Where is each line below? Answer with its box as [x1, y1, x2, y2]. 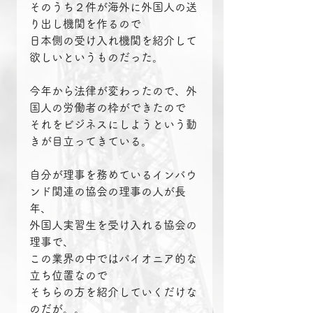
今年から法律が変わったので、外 [29, 85, 197, 97]
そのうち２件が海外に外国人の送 [29, 1, 197, 13]
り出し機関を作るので [29, 18, 141, 30]
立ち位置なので [29, 270, 108, 282]
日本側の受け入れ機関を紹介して [29, 35, 197, 47]
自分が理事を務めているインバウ [29, 169, 197, 181]
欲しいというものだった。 [29, 52, 163, 64]
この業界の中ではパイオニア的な [29, 253, 197, 265]
